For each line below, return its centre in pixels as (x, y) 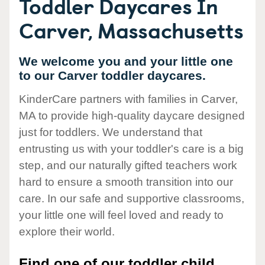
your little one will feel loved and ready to (121, 215)
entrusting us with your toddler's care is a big (131, 149)
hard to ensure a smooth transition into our (126, 182)
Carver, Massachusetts (131, 30)
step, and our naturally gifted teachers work (128, 166)
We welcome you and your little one (126, 61)
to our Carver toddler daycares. (112, 75)
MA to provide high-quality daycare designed (132, 116)
